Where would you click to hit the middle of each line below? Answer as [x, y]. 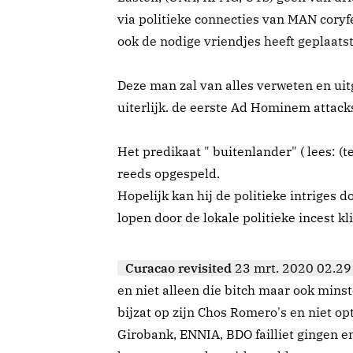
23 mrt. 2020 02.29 [293, 268]
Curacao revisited [178, 268]
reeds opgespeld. [169, 174]
